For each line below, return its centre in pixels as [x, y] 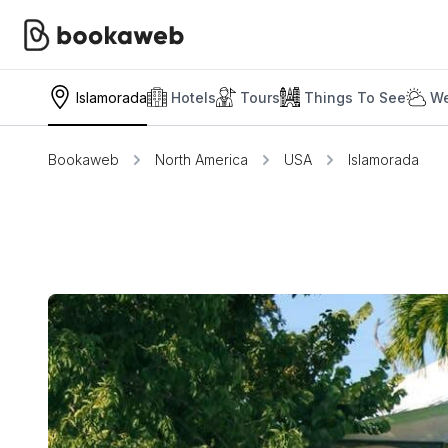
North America [201, 159]
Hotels [193, 97]
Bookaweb [83, 159]
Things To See [355, 97]
